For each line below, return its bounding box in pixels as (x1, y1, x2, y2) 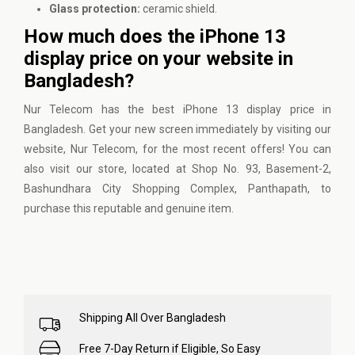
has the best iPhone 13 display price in (93, 103, 332, 116)
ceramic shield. (140, 2, 217, 15)
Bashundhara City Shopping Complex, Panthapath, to (24, 182, 331, 195)
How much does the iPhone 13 (24, 25, 286, 48)
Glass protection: (49, 2, 140, 15)
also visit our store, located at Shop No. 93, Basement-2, (24, 162, 331, 175)
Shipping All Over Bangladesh (79, 311, 226, 324)
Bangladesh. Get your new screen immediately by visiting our (24, 123, 331, 136)
